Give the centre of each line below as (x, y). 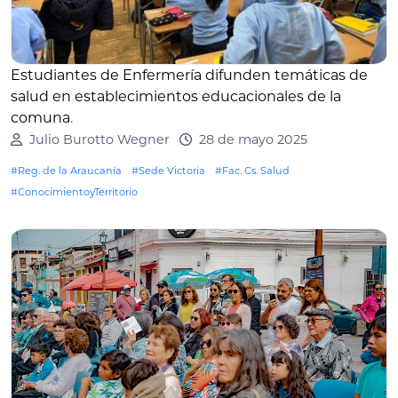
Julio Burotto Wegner (99, 140)
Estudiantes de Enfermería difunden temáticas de (189, 76)
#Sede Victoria (168, 171)
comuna (40, 118)
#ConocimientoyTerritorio (74, 192)
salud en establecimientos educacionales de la (176, 97)
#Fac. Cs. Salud (252, 171)
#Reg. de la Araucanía (66, 171)
